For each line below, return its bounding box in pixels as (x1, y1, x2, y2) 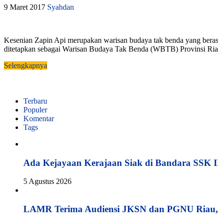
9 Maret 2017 (4, 2, 45, 11)
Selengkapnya (4, 61, 47, 70)
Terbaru (23, 96, 47, 105)
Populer (23, 105, 47, 114)
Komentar (23, 114, 54, 123)
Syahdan (47, 2, 74, 11)
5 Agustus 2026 (23, 177, 72, 186)
